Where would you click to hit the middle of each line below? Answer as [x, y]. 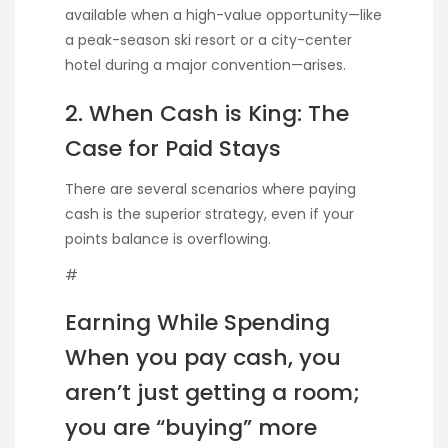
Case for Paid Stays [173, 148]
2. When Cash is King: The [207, 113]
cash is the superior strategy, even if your [209, 213]
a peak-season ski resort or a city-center [208, 39]
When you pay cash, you [203, 358]
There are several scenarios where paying [210, 188]
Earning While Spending [197, 323]
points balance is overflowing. [168, 238]
